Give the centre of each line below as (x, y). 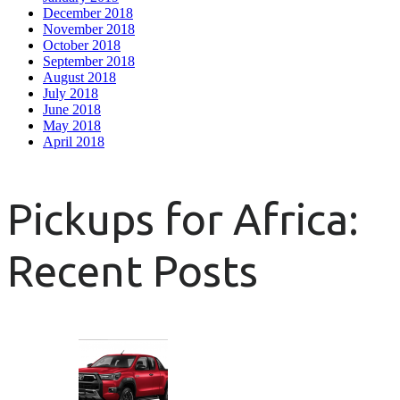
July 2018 (71, 93)
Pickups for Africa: (183, 218)
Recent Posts (133, 270)
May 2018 (72, 125)
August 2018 (79, 77)
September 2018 (89, 61)
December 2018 (88, 12)
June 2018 (72, 109)
